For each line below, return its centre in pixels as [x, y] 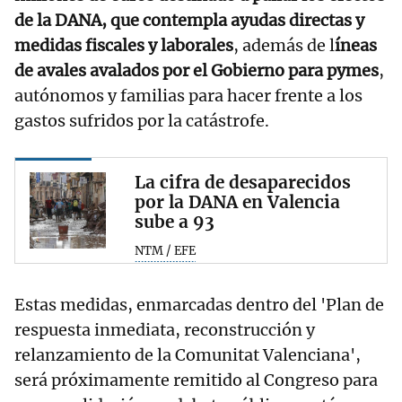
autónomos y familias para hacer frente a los [188, 95]
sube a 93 [175, 221]
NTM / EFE [165, 250]
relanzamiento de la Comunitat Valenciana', [188, 354]
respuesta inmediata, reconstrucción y [165, 329]
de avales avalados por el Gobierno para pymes [197, 70]
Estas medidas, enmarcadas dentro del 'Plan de [199, 304]
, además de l [284, 45]
